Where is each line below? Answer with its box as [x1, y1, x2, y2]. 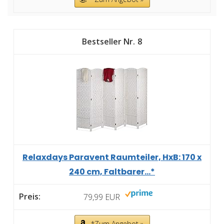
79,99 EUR [83, 191, 120, 202]
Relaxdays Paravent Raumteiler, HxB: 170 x [22, 151, 201, 163]
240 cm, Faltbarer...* [69, 165, 155, 177]
